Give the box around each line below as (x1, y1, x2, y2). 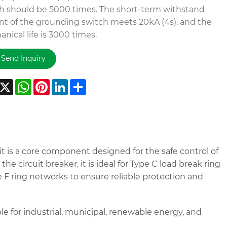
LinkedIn (67, 78, 104, 88)
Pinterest (49, 78, 87, 88)
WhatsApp (31, 78, 75, 88)
